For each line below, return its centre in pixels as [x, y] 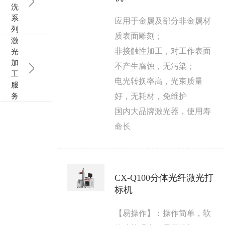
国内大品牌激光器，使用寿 [163, 111]
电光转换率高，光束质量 [159, 81]
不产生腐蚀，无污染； [155, 66]
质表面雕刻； [139, 36]
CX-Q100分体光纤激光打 [164, 178]
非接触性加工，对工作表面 [163, 51]
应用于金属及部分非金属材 [163, 21]
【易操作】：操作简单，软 [163, 213]
